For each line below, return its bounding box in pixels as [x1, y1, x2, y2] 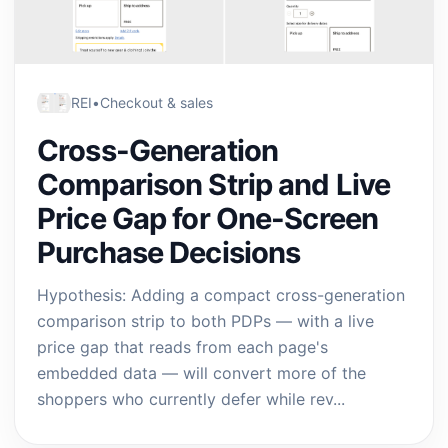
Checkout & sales [100, 94, 213, 111]
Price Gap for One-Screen [37, 201, 379, 236]
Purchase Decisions [37, 235, 301, 270]
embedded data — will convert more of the [37, 363, 366, 383]
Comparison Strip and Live [37, 167, 391, 202]
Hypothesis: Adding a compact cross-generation [37, 285, 405, 305]
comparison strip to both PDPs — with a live [37, 311, 374, 331]
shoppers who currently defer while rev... [37, 389, 345, 409]
